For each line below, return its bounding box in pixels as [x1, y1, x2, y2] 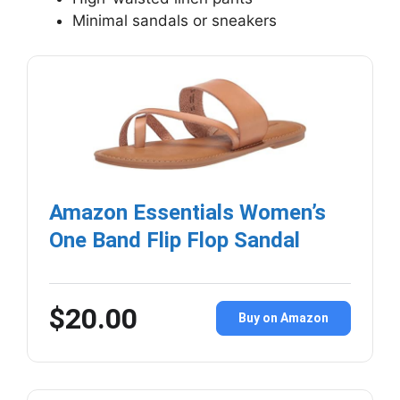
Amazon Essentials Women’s [49, 199, 326, 225]
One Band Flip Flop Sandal [49, 227, 300, 253]
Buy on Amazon [238, 311, 329, 326]
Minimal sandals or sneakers [72, 12, 277, 30]
